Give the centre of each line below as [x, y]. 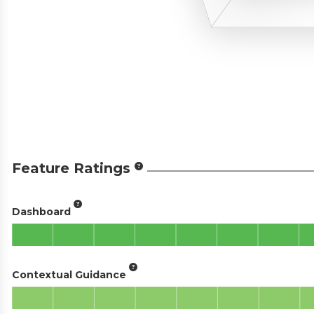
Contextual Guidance [69, 274]
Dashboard [41, 211]
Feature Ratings [71, 168]
